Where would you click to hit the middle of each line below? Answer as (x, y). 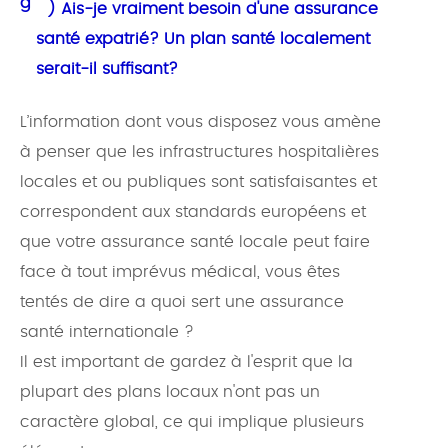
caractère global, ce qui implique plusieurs (192, 422)
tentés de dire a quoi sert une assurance (182, 302)
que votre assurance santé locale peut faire (195, 242)
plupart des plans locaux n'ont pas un (170, 392)
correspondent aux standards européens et (193, 212)
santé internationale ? (107, 332)
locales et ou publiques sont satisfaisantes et (198, 182)
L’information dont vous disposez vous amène (200, 122)
